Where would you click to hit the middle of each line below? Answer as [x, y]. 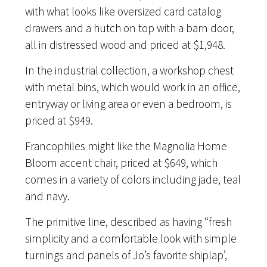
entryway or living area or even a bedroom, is [129, 103]
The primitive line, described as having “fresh [129, 221]
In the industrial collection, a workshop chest [130, 70]
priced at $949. [59, 120]
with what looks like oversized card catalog [123, 11]
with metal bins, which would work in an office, [133, 87]
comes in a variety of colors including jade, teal [133, 179]
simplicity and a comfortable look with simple [131, 238]
